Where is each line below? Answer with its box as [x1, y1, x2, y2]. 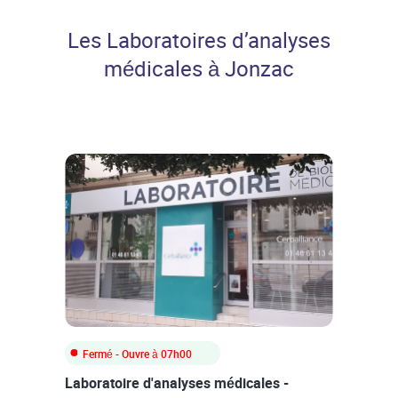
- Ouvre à [113, 346, 158, 362]
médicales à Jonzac [104, 54, 294, 83]
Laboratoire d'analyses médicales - [65, 373, 289, 394]
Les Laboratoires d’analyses [68, 26, 330, 54]
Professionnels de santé [16, 11, 153, 23]
